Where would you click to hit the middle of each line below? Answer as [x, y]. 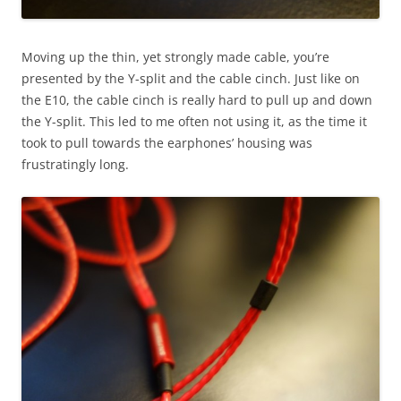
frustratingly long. [75, 164]
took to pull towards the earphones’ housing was [167, 142]
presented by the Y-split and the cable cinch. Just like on [191, 78]
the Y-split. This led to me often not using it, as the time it [194, 121]
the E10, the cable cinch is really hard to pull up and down [197, 99]
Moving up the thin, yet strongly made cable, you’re [175, 56]
